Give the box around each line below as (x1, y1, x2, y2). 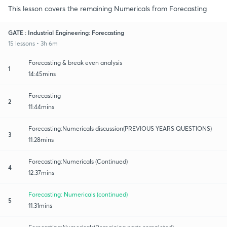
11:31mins (28, 201, 52, 209)
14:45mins (28, 69, 56, 78)
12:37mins (28, 168, 54, 176)
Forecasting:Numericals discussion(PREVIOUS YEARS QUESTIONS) (28, 124, 212, 132)
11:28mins (28, 135, 54, 143)
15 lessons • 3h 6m (8, 39, 58, 47)
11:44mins (28, 102, 54, 110)
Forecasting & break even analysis (28, 58, 122, 66)
